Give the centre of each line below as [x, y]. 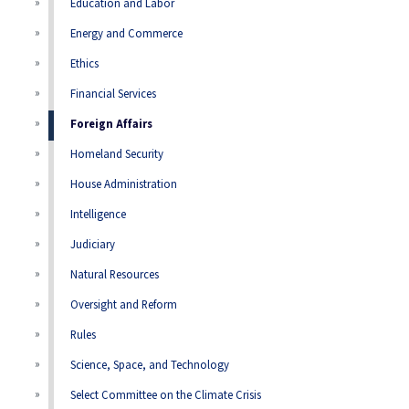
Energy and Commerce [127, 34]
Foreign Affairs [112, 125]
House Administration [124, 185]
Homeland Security [117, 155]
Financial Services [114, 94]
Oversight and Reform [124, 305]
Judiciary [93, 245]
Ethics [85, 64]
